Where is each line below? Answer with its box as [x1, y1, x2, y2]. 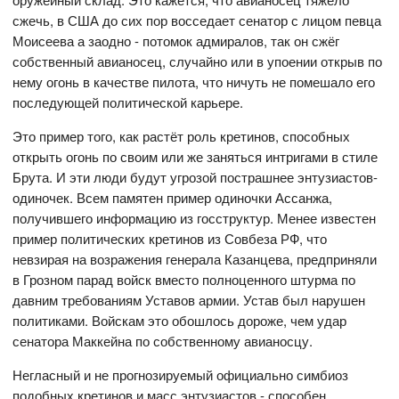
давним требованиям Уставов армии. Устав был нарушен [12, 290, 366, 310]
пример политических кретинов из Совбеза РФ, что [12, 229, 328, 248]
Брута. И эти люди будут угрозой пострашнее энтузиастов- [12, 167, 379, 187]
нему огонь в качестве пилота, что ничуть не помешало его [12, 72, 376, 92]
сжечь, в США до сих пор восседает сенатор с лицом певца [12, 11, 382, 30]
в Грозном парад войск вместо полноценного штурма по [12, 270, 356, 289]
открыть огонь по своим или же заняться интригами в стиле [12, 147, 379, 167]
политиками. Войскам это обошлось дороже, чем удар [12, 311, 347, 330]
